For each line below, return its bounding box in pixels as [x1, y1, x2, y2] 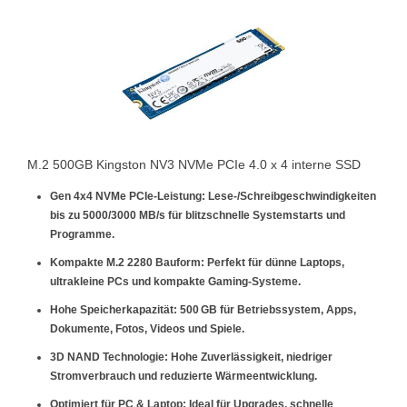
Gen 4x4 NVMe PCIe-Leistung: [50, 190, 205, 203]
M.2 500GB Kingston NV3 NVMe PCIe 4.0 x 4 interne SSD [27, 157, 361, 172]
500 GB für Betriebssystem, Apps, [177, 303, 356, 316]
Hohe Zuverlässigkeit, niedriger [168, 351, 333, 363]
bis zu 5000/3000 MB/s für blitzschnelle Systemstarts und [50, 209, 345, 222]
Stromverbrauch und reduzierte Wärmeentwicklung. [50, 370, 317, 382]
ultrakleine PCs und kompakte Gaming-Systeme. [50, 275, 301, 288]
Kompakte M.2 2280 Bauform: [50, 256, 204, 269]
